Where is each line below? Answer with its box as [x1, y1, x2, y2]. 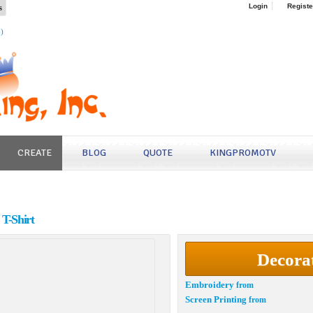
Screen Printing [185, 294, 247, 305]
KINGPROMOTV [210, 147, 276, 159]
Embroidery [185, 279, 234, 290]
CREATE [17, 147, 52, 159]
